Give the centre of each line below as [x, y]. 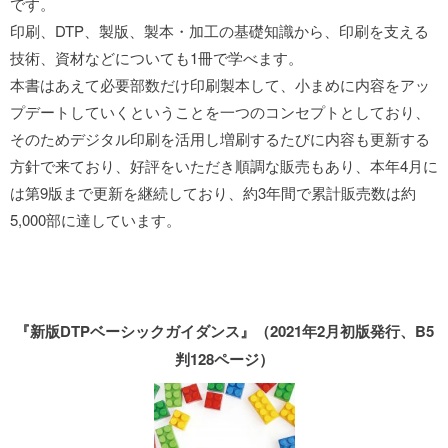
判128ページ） [224, 359]
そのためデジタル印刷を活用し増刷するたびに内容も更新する [220, 138]
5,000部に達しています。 [95, 219]
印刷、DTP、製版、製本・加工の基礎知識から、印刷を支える [219, 30]
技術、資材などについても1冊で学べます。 [156, 57]
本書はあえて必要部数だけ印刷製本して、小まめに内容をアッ [220, 84]
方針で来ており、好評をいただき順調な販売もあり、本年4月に [224, 165]
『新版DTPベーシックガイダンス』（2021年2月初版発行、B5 [224, 331]
